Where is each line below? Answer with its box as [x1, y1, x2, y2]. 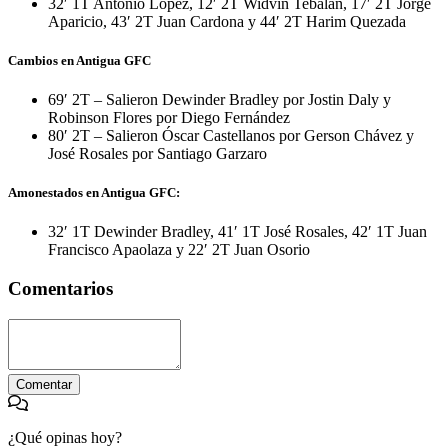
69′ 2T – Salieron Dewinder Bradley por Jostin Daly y [48, 90, 391, 108]
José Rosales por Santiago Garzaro [48, 144, 267, 162]
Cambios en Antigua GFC [8, 52, 151, 68]
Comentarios [8, 277, 113, 299]
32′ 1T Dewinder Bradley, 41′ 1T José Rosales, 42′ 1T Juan [48, 223, 427, 241]
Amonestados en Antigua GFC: [8, 185, 180, 201]
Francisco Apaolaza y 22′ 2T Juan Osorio [48, 241, 310, 259]
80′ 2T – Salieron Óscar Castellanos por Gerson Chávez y [48, 126, 414, 144]
